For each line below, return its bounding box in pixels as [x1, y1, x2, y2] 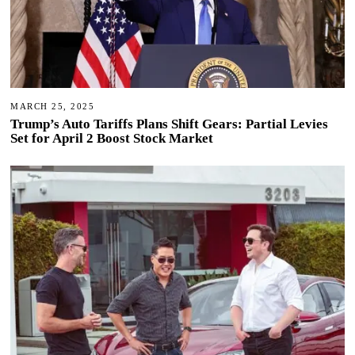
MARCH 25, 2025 [10, 101, 95, 111]
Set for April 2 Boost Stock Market [10, 131, 214, 147]
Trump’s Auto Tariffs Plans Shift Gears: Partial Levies [10, 116, 329, 132]
